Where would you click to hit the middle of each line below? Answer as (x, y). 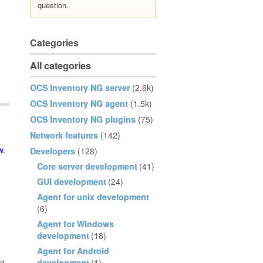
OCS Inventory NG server (80, 87)
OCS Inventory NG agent (79, 103)
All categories (60, 65)
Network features (64, 135)
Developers (53, 151)
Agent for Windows (75, 224)
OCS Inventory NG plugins (83, 119)
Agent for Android (73, 251)
